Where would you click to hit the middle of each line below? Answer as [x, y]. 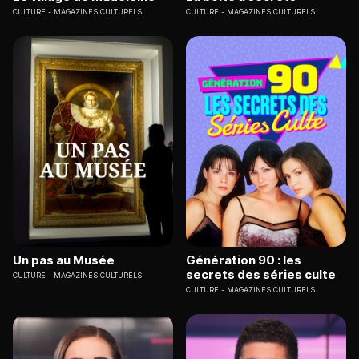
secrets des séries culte [261, 274]
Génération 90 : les [244, 260]
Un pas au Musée [64, 260]
